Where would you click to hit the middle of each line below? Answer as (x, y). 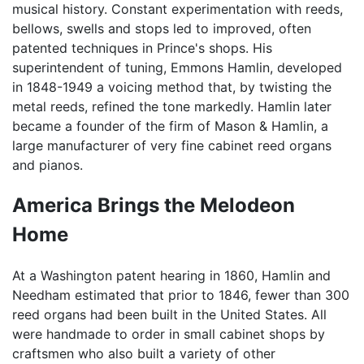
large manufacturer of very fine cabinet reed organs (172, 146)
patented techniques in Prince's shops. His (142, 48)
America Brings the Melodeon (154, 206)
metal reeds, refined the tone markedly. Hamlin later (172, 107)
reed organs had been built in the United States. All (169, 314)
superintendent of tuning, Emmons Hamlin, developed (177, 68)
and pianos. (48, 165)
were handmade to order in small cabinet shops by (169, 334)
